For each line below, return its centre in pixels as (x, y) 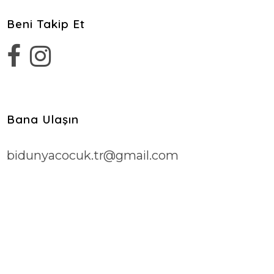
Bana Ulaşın (43, 119)
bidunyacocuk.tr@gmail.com (93, 155)
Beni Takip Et (46, 24)
